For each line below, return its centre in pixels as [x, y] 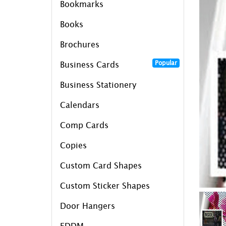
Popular [166, 63]
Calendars [80, 105]
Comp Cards [84, 125]
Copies [73, 145]
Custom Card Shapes [101, 165]
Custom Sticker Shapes [105, 185]
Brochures [80, 44]
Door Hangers [88, 206]
